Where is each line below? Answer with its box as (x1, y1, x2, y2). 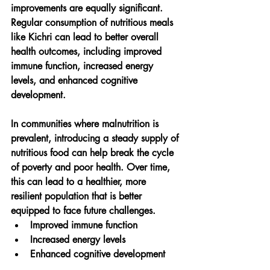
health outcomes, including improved (11, 45, 165, 58)
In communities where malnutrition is (11, 117, 162, 130)
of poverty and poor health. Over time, (11, 160, 173, 174)
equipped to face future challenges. (11, 204, 155, 217)
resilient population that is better (11, 189, 145, 202)
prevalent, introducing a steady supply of (11, 131, 181, 145)
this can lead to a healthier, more (11, 175, 149, 188)
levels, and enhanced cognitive (11, 74, 140, 87)
